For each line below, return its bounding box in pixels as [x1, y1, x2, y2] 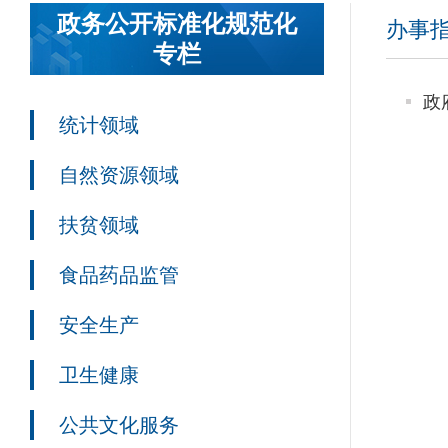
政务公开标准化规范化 [57, 11, 298, 38]
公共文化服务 [59, 414, 179, 436]
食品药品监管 [59, 264, 179, 286]
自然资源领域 [59, 164, 179, 186]
